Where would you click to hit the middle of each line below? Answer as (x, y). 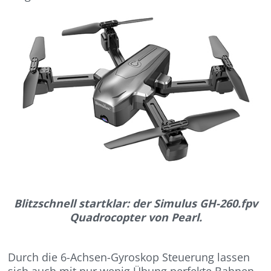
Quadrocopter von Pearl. (135, 217)
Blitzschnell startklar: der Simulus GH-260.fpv (135, 204)
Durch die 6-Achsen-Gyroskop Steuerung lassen (129, 257)
